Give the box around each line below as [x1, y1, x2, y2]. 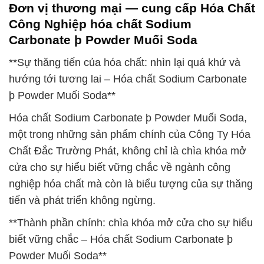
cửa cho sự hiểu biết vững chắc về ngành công [9, 161, 230, 173]
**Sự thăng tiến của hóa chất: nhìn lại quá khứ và [9, 57, 240, 68]
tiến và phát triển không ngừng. [9, 194, 156, 206]
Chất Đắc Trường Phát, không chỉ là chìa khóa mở [9, 145, 246, 157]
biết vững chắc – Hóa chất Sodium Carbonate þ [9, 233, 233, 245]
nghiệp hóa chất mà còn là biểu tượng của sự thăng [9, 178, 253, 190]
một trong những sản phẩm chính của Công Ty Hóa [9, 128, 250, 140]
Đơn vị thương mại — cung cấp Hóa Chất [9, 1, 255, 15]
